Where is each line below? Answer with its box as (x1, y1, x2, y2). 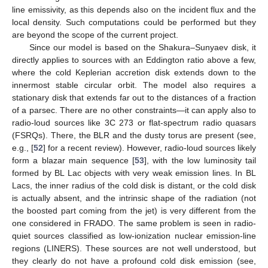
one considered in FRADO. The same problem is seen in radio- (12, 218, 256, 228)
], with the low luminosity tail (144, 155, 256, 165)
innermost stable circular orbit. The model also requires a (12, 80, 256, 90)
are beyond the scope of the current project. (12, 29, 178, 39)
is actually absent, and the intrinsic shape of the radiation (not (12, 193, 256, 203)
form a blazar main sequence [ (12, 155, 135, 165)
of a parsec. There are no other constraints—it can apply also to (12, 105, 256, 115)
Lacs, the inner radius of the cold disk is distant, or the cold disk (12, 180, 256, 190)
